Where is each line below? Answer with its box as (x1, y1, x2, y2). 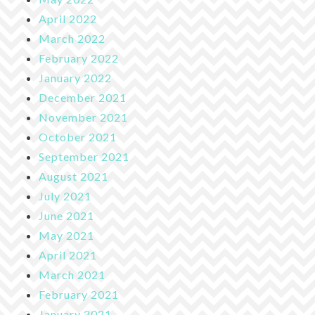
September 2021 (39, 149, 129, 163)
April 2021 (39, 247, 97, 262)
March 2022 (39, 31, 105, 45)
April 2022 (39, 11, 97, 25)
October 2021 (39, 129, 117, 143)
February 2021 (39, 287, 119, 301)
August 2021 (39, 169, 108, 183)
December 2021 (39, 90, 127, 104)
